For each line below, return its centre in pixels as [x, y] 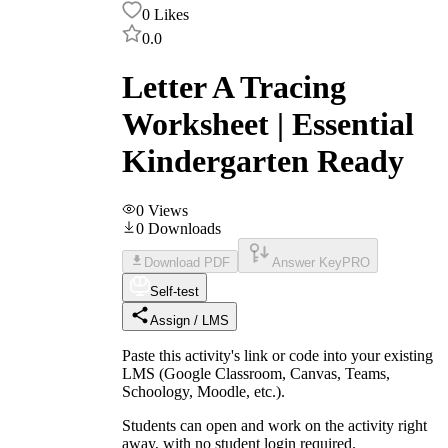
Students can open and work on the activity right [274, 425]
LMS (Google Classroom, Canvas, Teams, [256, 373]
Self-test [174, 291]
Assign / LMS [189, 320]
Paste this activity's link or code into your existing [277, 355]
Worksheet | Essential [268, 124]
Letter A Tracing [234, 87]
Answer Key [307, 262]
